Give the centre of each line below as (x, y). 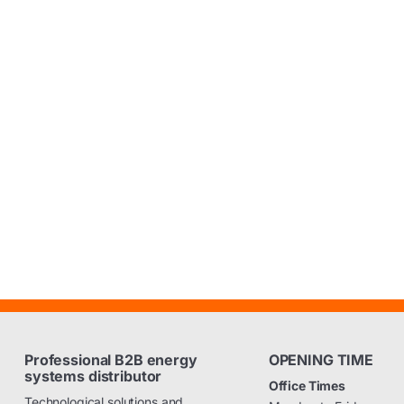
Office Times (307, 386)
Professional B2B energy (111, 360)
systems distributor (93, 376)
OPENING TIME (321, 360)
